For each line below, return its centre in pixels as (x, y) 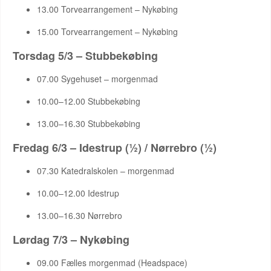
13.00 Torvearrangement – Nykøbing (107, 9)
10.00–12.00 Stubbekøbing (89, 101)
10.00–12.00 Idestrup (78, 193)
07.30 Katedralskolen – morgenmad (106, 171)
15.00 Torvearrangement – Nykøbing (107, 31)
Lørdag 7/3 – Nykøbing (71, 240)
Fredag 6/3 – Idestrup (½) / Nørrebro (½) (115, 148)
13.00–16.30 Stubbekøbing (89, 123)
